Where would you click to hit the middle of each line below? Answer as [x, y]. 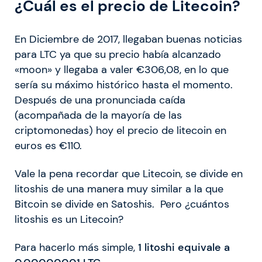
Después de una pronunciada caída [100, 100]
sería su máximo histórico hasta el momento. [124, 85]
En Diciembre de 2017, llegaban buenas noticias [128, 39]
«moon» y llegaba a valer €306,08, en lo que [122, 70]
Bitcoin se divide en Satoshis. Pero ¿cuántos [122, 204]
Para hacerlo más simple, [76, 248]
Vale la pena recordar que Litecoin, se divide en [129, 174]
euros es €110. [48, 146]
